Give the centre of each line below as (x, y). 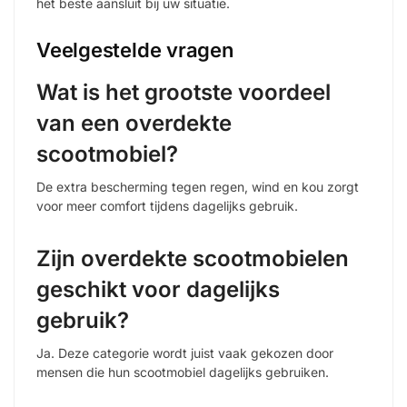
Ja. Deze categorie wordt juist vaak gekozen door (185, 353)
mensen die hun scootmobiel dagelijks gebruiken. (183, 372)
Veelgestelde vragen (135, 50)
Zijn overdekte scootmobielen (193, 259)
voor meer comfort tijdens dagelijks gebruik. (167, 206)
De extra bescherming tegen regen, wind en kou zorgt (198, 187)
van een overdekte (134, 124)
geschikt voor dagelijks (158, 290)
